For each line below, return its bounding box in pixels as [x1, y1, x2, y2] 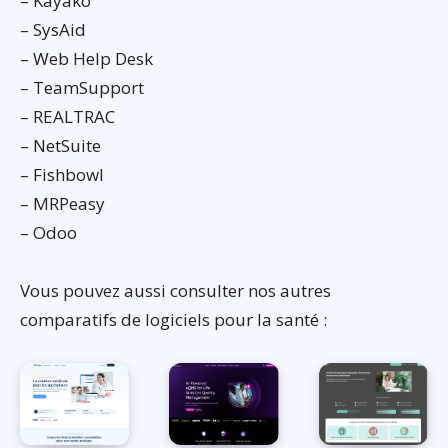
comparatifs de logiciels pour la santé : [20, 308, 327, 332]
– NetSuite [20, 134, 101, 158]
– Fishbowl [20, 163, 104, 187]
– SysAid [20, 18, 86, 42]
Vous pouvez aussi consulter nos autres [20, 279, 331, 303]
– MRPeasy [20, 192, 105, 216]
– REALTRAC [20, 105, 115, 129]
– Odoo [20, 221, 77, 245]
